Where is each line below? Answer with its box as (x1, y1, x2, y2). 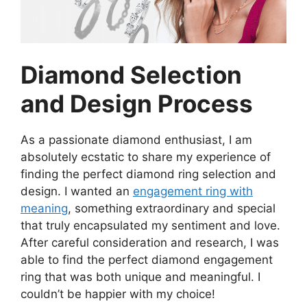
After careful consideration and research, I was (21, 236, 279, 250)
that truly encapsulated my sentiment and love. (21, 219, 280, 233)
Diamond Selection (21, 60, 242, 90)
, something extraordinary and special (68, 201, 275, 216)
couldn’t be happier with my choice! (21, 287, 215, 302)
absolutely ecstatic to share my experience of (21, 150, 271, 164)
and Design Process (21, 89, 253, 119)
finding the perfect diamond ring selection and (21, 167, 276, 182)
